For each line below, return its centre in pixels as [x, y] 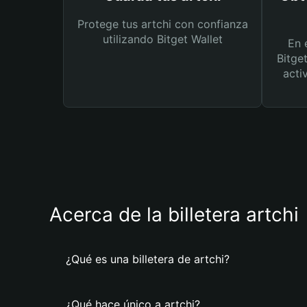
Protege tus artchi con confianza [162, 24]
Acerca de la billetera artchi [174, 214]
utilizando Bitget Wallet [162, 39]
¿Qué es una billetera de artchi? [148, 259]
